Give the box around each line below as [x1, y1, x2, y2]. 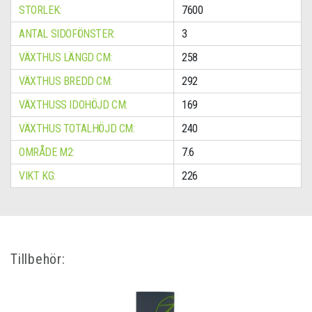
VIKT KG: [19, 169, 56, 183]
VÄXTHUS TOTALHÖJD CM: [19, 122, 135, 136]
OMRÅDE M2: [19, 146, 75, 159]
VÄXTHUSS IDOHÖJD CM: [19, 98, 127, 112]
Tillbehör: [10, 251, 65, 268]
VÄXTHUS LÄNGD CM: [19, 51, 113, 65]
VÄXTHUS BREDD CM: [19, 75, 113, 88]
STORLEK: [19, 3, 61, 17]
